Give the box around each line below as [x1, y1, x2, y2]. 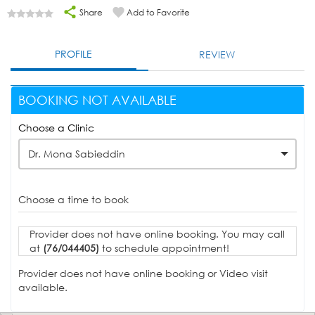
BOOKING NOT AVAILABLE [18, 92, 176, 108]
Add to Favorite [127, 6, 190, 19]
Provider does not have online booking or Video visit [18, 266, 268, 281]
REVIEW [199, 48, 236, 62]
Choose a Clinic [18, 121, 94, 135]
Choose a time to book [18, 193, 129, 207]
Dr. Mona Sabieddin [28, 147, 125, 161]
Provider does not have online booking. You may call [30, 227, 285, 241]
